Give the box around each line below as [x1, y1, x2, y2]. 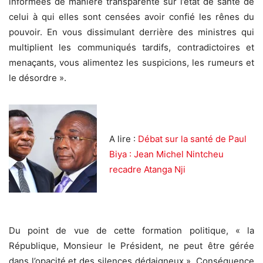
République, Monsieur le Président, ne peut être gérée [9, 240, 254, 251]
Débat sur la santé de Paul [138, 133, 247, 144]
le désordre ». [9, 72, 66, 83]
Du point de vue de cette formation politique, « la [9, 224, 254, 236]
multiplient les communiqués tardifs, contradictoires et [9, 41, 254, 53]
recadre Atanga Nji [109, 163, 186, 175]
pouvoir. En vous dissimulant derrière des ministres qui [9, 26, 254, 38]
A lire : [109, 133, 138, 144]
